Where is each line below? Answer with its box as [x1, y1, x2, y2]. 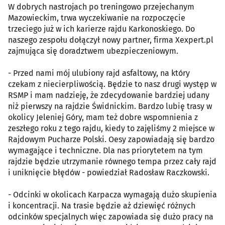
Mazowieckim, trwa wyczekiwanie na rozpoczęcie [8, 13, 185, 23]
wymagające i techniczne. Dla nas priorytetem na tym [8, 146, 203, 156]
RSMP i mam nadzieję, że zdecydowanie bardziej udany [8, 90, 209, 100]
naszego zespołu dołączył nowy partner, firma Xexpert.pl [8, 35, 213, 45]
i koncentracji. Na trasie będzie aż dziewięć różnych [8, 201, 195, 211]
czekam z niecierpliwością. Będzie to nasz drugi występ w [8, 79, 216, 89]
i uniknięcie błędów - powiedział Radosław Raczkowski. [8, 168, 209, 178]
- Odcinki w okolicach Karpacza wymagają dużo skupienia [8, 190, 217, 200]
